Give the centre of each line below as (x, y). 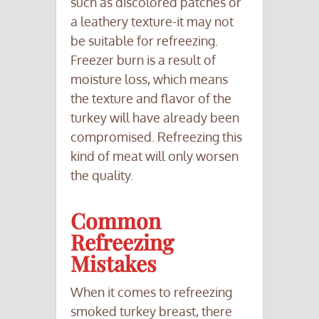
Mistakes (114, 264)
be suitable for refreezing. (144, 41)
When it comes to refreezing (151, 292)
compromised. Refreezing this (156, 137)
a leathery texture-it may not (152, 22)
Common (116, 221)
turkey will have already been (155, 118)
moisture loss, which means (149, 79)
